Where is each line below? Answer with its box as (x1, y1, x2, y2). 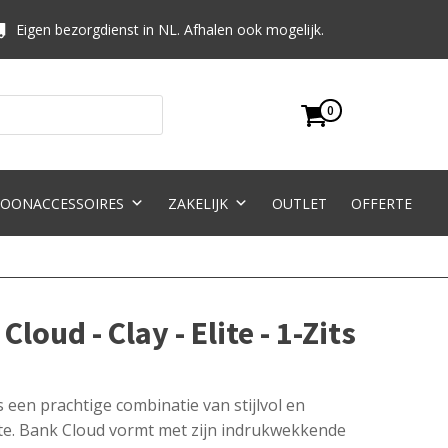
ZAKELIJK (167, 194, 228, 213)
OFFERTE (350, 194, 412, 213)
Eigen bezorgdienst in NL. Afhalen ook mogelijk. (16, 19, 325, 39)
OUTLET (271, 194, 327, 213)
